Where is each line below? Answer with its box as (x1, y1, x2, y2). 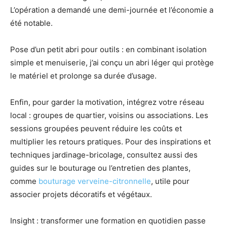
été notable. (10, 18, 53, 28)
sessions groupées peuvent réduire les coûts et (10, 123, 182, 133)
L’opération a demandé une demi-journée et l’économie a (10, 5, 213, 15)
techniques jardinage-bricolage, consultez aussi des (10, 149, 198, 160)
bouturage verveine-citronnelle (39, 176, 151, 186)
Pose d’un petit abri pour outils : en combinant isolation (10, 44, 207, 54)
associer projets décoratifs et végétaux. (10, 189, 152, 199)
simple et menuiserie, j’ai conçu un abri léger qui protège (10, 57, 214, 67)
